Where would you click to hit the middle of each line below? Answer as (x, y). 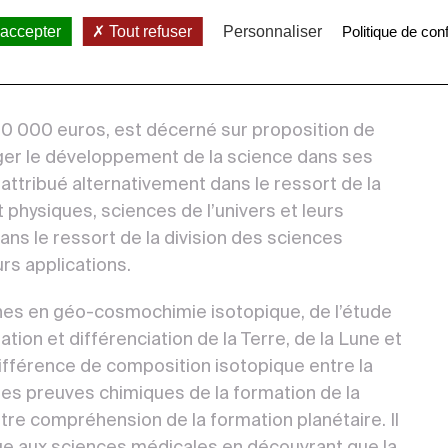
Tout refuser (149, 31)
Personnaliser (273, 31)
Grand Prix (325, 30)
